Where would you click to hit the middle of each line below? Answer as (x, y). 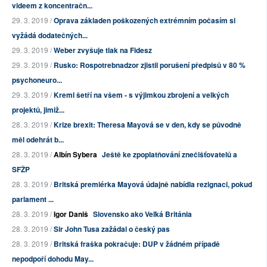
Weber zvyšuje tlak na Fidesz (103, 50)
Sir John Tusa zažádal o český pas (112, 229)
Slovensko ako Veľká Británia (142, 214)
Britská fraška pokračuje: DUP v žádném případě (137, 244)
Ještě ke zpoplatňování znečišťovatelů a (170, 155)
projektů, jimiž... (38, 110)
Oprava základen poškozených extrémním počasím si (145, 21)
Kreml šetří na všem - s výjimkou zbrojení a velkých (141, 95)
